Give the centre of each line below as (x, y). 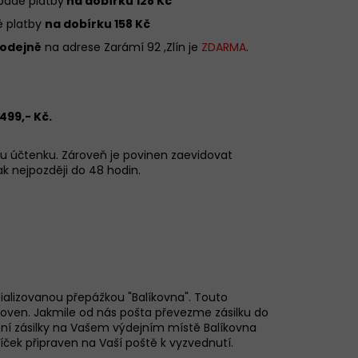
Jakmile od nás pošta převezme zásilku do (151, 312)
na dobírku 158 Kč (97, 24)
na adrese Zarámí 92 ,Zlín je (121, 47)
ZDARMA (224, 47)
